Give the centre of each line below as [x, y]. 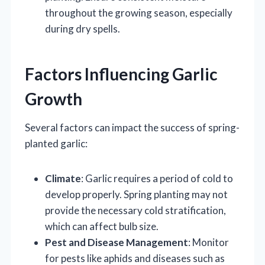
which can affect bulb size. [102, 227]
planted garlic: [56, 144]
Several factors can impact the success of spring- [132, 128]
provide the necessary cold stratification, [135, 211]
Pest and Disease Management [117, 243]
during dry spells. [83, 29]
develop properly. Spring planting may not [136, 195]
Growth [54, 99]
